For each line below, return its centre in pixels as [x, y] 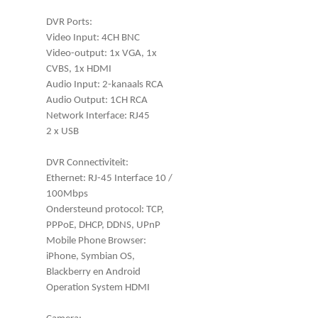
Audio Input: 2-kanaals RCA [105, 84]
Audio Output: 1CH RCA [97, 100]
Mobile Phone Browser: [96, 241]
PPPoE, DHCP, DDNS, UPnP [103, 225]
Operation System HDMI [98, 287]
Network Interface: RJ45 [98, 116]
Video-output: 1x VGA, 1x [102, 53]
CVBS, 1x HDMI [79, 69]
